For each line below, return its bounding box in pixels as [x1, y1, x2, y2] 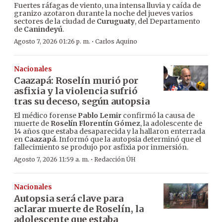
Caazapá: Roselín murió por [14, 75, 138, 87]
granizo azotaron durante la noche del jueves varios [14, 9, 193, 18]
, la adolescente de [140, 119, 202, 128]
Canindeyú [24, 25, 62, 34]
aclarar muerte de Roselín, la [14, 203, 144, 215]
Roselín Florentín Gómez [51, 119, 140, 128]
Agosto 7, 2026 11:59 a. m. [14, 156, 89, 164]
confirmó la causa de [121, 111, 195, 120]
